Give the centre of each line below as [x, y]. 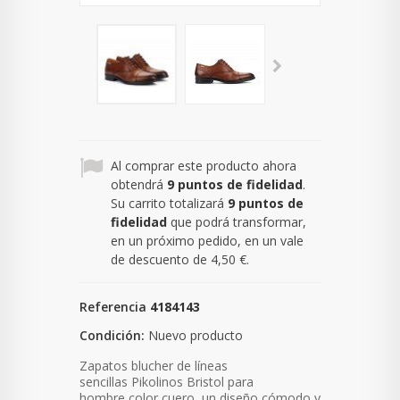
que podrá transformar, [237, 222]
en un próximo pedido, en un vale [207, 241]
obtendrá [139, 185]
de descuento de [161, 260]
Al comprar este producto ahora [204, 166]
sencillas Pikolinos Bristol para [167, 382]
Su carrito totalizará [169, 204]
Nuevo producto [196, 336]
